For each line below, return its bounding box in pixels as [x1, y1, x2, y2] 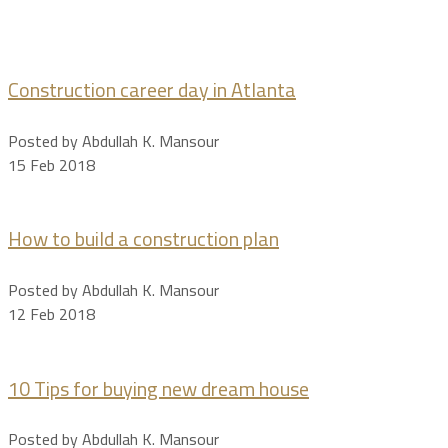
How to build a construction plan [8, 220, 279, 258]
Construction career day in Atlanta [8, 71, 296, 109]
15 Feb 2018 [8, 149, 95, 180]
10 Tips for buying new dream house [8, 369, 309, 407]
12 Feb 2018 [8, 299, 95, 330]
